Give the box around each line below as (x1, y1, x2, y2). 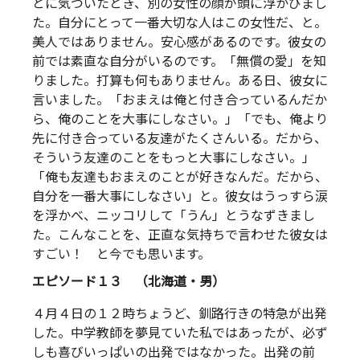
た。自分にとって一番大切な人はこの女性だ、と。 (32, 14, 327, 31)
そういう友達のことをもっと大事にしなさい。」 (32, 149, 315, 166)
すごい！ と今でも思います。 (32, 246, 211, 262)
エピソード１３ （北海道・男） (32, 273, 225, 289)
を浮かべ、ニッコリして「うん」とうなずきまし (32, 207, 315, 223)
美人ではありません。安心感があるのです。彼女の (32, 34, 326, 50)
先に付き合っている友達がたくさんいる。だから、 (32, 130, 327, 146)
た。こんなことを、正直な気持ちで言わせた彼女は (32, 227, 328, 243)
